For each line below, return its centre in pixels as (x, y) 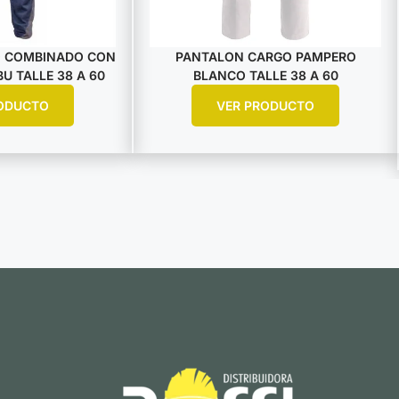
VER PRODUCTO (265, 105)
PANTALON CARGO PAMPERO (265, 56)
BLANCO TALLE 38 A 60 (265, 75)
